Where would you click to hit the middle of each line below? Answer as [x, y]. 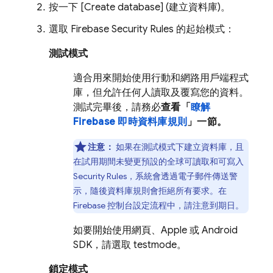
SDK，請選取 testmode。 [130, 245]
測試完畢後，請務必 [117, 107]
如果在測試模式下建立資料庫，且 [179, 147]
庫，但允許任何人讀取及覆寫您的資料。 [161, 93]
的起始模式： [204, 29]
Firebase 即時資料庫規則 [130, 122]
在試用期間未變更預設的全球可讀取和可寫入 [158, 161]
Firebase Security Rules [122, 29]
